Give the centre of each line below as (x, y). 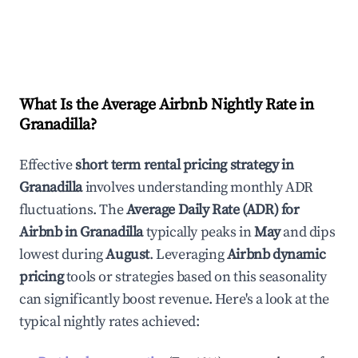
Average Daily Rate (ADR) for (213, 210)
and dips (308, 232)
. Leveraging (187, 255)
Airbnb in (50, 232)
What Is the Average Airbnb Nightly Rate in (167, 105)
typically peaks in (197, 232)
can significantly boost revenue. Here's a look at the (174, 299)
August (128, 255)
